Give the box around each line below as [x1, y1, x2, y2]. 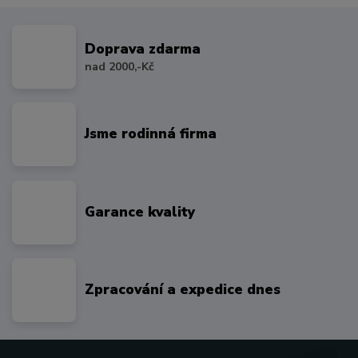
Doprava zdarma [85, 39, 201, 59]
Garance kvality [85, 201, 196, 221]
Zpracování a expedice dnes [85, 280, 281, 300]
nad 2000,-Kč [85, 58, 155, 74]
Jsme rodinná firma [85, 124, 217, 144]
